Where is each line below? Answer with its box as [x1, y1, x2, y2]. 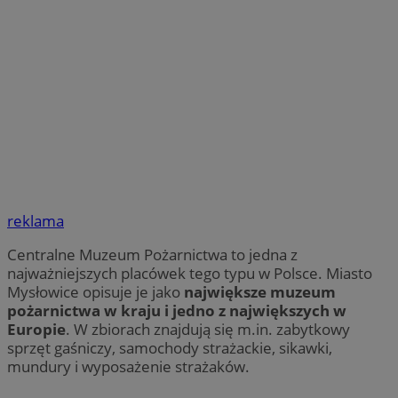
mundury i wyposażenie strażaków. [7, 356, 250, 378]
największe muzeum [184, 282, 336, 303]
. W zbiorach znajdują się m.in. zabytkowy [66, 319, 350, 340]
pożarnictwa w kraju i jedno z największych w [7, 300, 346, 322]
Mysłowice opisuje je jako [7, 282, 184, 303]
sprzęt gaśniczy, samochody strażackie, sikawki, [7, 338, 332, 359]
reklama [7, 211, 64, 232]
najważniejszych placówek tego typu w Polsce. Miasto [7, 263, 372, 284]
